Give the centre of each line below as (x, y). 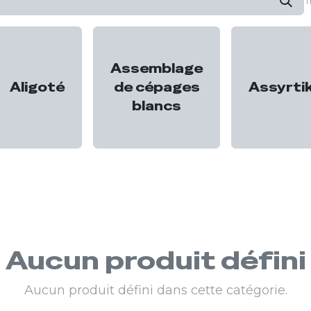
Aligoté (37, 87)
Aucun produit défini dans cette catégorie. (155, 290)
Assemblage (157, 69)
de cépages (157, 87)
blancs (157, 106)
